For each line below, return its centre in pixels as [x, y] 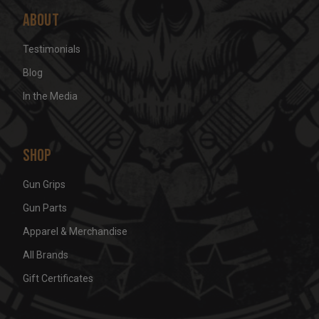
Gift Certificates [58, 278]
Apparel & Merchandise [75, 231]
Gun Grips [44, 184]
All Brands [45, 255]
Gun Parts [45, 208]
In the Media [50, 96]
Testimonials [51, 49]
